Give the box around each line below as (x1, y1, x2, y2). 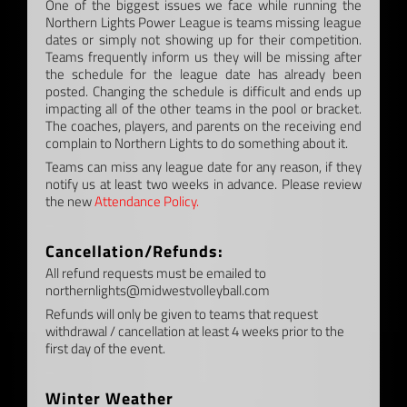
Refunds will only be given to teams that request (45, 303, 318, 324)
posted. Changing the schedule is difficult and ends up (45, 80, 362, 102)
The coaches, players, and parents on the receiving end (45, 114, 362, 136)
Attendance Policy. (94, 190, 199, 212)
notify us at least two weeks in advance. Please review (45, 173, 362, 194)
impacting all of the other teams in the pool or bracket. (45, 97, 362, 119)
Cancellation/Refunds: (45, 238, 223, 263)
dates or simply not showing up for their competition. (45, 28, 362, 50)
